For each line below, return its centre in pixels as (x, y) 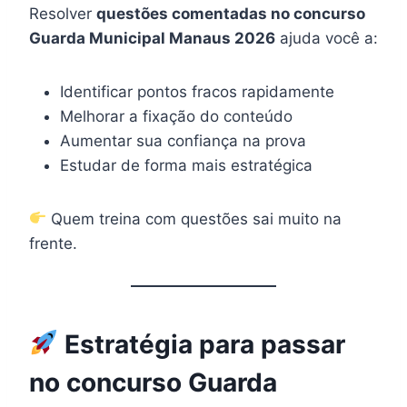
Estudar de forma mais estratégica (186, 165)
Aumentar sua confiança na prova (183, 140)
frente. (53, 243)
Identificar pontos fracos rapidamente (197, 91)
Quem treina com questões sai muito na (194, 218)
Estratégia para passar (201, 344)
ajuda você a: (327, 38)
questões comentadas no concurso (231, 13)
